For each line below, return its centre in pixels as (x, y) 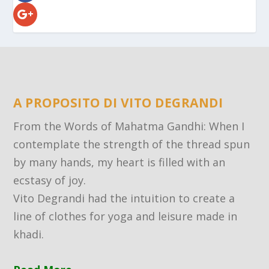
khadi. (29, 234)
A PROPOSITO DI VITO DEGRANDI (118, 103)
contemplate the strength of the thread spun (132, 144)
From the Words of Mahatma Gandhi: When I (129, 126)
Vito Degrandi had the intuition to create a (124, 198)
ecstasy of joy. (50, 180)
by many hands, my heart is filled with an (119, 162)
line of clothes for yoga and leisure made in (125, 216)
